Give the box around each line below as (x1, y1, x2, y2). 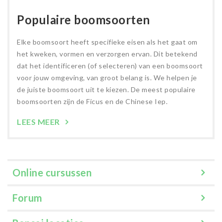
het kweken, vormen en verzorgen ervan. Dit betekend (17, 49, 198, 58)
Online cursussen (12, 166, 92, 178)
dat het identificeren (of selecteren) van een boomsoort (17, 61, 203, 70)
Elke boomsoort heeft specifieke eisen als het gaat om (17, 37, 198, 46)
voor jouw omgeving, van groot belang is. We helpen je (17, 73, 197, 82)
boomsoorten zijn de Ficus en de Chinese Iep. (17, 97, 167, 106)
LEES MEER (17, 116, 61, 126)
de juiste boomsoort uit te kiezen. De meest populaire (17, 85, 196, 94)
